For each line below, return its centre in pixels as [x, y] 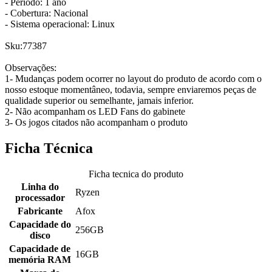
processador [40, 198]
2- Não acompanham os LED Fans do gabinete [95, 112]
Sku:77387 [26, 46]
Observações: [31, 68]
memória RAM [40, 260]
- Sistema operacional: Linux [60, 24]
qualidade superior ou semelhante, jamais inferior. [99, 101]
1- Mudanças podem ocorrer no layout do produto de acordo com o [133, 79]
